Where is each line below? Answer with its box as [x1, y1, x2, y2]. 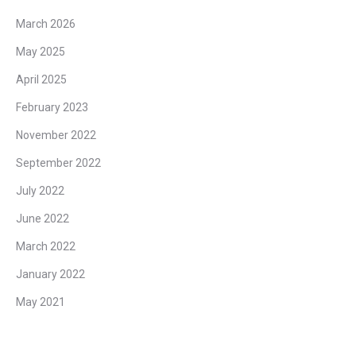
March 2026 [16, 17, 75, 30]
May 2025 [16, 44, 65, 58]
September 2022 [16, 156, 101, 169]
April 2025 [16, 72, 67, 86]
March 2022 [16, 239, 75, 253]
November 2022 [16, 128, 96, 141]
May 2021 [16, 295, 65, 308]
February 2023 [16, 100, 88, 114]
